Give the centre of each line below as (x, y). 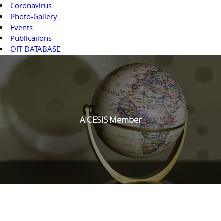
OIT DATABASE (35, 49)
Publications (31, 38)
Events (21, 27)
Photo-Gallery (34, 16)
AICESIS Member (110, 119)
